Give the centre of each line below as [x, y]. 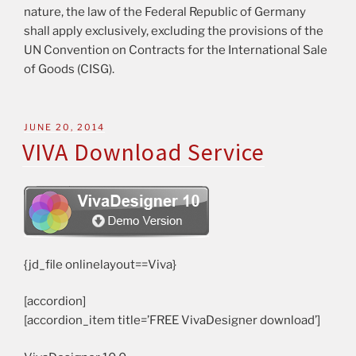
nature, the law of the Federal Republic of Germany [165, 12]
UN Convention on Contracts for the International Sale [176, 50]
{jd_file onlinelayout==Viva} [100, 264]
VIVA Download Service [143, 152]
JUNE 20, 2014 [64, 128]
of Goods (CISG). [69, 69]
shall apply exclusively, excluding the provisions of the [174, 31]
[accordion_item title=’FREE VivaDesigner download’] [172, 320]
